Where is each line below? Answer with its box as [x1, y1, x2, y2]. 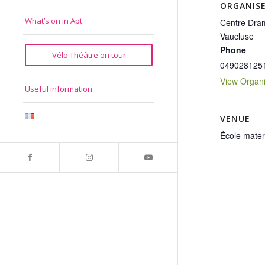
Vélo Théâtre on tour [51, 50, 126, 61]
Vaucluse [220, 30, 254, 42]
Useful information [25, 83, 92, 95]
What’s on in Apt [25, 15, 82, 27]
